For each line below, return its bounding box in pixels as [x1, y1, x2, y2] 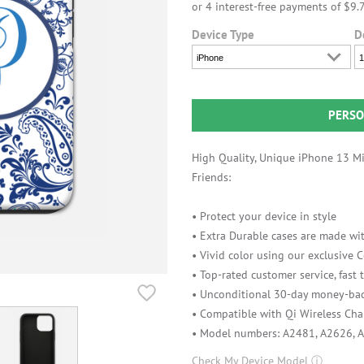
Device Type [192, 27, 254, 43]
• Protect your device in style [192, 209, 336, 224]
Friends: [192, 170, 231, 185]
